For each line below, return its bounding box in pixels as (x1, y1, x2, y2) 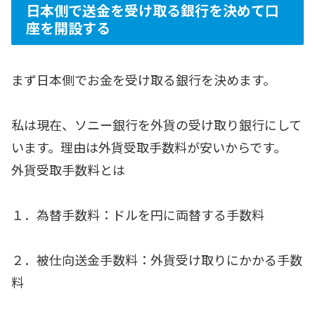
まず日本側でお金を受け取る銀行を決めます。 (11, 70, 276, 89)
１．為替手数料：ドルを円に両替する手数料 (11, 205, 264, 224)
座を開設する (26, 18, 110, 39)
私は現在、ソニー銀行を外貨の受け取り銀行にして (11, 115, 302, 134)
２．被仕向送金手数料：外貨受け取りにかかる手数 (11, 250, 302, 269)
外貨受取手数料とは (11, 160, 125, 179)
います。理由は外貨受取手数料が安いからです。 (11, 137, 286, 156)
